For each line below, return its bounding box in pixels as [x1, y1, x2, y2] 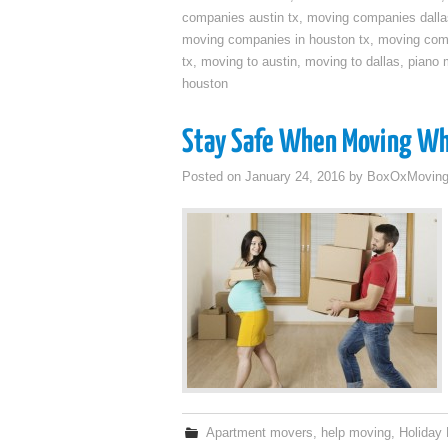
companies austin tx [182, 11, 299, 25]
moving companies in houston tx [182, 33, 370, 47]
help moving [321, 426, 392, 440]
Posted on [182, 170, 245, 184]
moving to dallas [305, 55, 400, 69]
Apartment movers [206, 426, 314, 440]
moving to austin [201, 55, 297, 69]
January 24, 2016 [245, 170, 345, 184]
